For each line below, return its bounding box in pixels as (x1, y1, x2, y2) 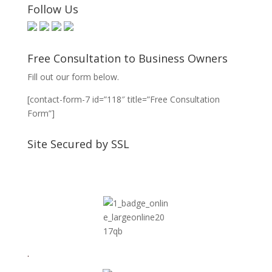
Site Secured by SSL (27, 137, 129, 151)
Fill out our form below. (27, 71, 119, 83)
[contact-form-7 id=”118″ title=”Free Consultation (27, 93, 220, 105)
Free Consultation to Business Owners (27, 51, 228, 66)
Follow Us (27, 2, 78, 16)
